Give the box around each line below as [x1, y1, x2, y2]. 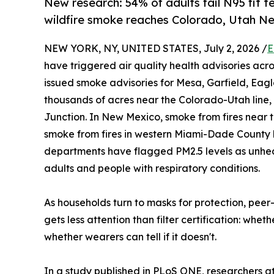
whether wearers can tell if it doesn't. [44, 230, 217, 243]
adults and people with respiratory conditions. [44, 161, 260, 174]
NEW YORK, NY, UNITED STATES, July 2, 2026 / [44, 42, 267, 54]
